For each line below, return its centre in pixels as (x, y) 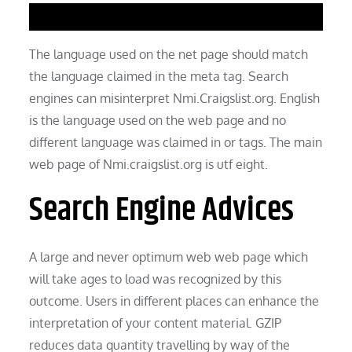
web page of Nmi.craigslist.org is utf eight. (149, 164)
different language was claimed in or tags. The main (176, 142)
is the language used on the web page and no (158, 120)
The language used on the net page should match (169, 54)
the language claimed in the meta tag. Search (159, 76)
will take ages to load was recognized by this (156, 279)
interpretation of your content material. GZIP (156, 323)
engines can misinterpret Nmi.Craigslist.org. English (175, 98)
